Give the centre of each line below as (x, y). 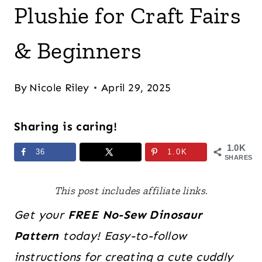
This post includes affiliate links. (131, 191)
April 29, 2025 (136, 88)
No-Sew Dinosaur (152, 215)
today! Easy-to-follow (123, 236)
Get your (41, 215)
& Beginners (78, 50)
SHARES (239, 157)
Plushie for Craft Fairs (128, 15)
